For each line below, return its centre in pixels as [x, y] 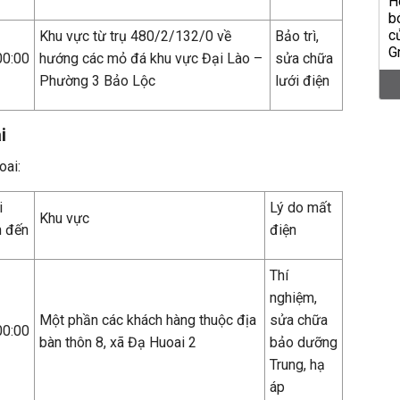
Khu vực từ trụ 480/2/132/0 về [135, 36]
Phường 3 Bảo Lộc [97, 81]
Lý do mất [300, 208]
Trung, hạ [297, 365]
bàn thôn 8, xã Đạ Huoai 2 [118, 342]
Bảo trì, [297, 36]
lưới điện [302, 81]
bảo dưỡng [304, 342]
